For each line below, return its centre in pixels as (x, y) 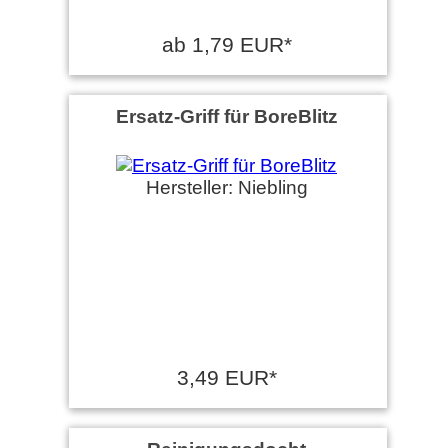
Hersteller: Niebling (226, 187)
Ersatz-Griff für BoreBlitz (226, 115)
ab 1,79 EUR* (226, 44)
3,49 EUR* (226, 377)
